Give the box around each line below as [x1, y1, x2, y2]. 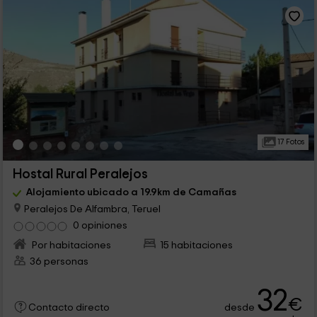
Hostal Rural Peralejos [12, 168, 148, 182]
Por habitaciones [29, 240, 111, 251]
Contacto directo [28, 303, 110, 313]
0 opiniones [72, 220, 127, 231]
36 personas [29, 256, 88, 267]
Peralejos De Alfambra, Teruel [21, 203, 161, 214]
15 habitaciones [160, 240, 234, 251]
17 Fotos [275, 138, 304, 146]
